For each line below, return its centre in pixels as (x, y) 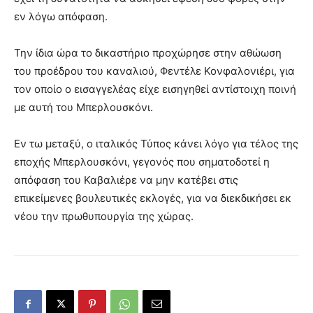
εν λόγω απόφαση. (61, 16)
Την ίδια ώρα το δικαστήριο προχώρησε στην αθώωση (148, 53)
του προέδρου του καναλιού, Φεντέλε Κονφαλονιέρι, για (154, 71)
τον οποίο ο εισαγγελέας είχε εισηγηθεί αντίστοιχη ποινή (155, 89)
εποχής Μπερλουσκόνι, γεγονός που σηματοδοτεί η (142, 162)
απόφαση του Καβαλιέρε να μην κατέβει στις (126, 180)
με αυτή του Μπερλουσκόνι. (83, 107)
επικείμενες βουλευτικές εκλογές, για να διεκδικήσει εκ (153, 198)
